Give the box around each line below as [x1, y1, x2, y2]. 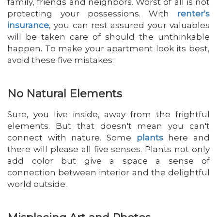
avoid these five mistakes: [7, 55, 114, 65]
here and [163, 133, 210, 143]
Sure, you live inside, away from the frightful [7, 109, 210, 120]
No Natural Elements [7, 87, 122, 100]
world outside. [7, 179, 67, 189]
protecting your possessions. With [7, 9, 177, 19]
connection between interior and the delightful [7, 168, 210, 178]
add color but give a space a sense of [7, 156, 210, 166]
